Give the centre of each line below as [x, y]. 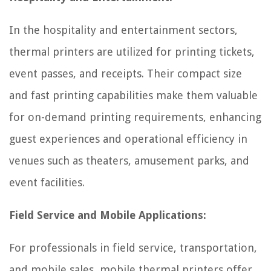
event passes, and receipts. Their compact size [126, 73]
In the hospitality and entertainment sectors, [123, 30]
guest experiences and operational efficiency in [128, 139]
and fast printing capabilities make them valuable [133, 95]
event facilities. [47, 182]
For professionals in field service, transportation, [133, 247]
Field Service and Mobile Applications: [108, 215]
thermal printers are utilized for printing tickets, [132, 51]
